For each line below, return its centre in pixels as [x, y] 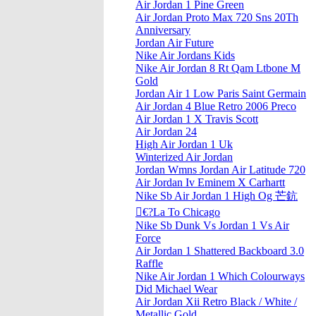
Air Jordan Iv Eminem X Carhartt [210, 183]
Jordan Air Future [175, 43]
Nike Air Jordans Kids [185, 56]
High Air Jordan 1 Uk [184, 145]
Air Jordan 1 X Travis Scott [197, 119]
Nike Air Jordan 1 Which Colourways [220, 276]
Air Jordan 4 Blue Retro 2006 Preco [216, 107]
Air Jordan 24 [166, 132]
